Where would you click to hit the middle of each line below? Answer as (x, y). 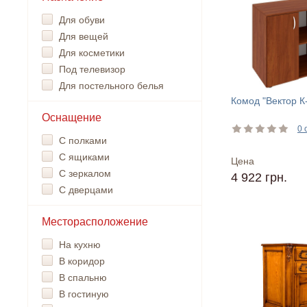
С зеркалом (85, 173)
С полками (83, 140)
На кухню (80, 245)
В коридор (82, 261)
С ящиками (84, 157)
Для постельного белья (111, 86)
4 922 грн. (259, 178)
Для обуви (82, 20)
